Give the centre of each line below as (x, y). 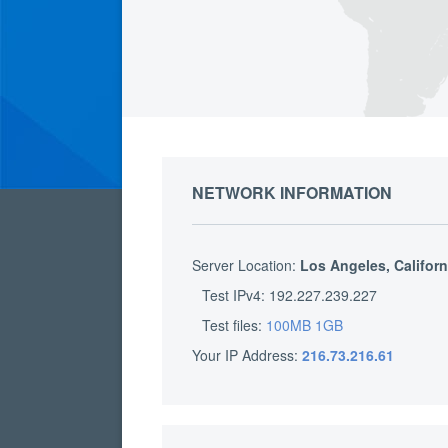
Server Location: (246, 264)
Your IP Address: (247, 354)
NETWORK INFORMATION (292, 192)
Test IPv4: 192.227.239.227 (289, 294)
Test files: (234, 324)
